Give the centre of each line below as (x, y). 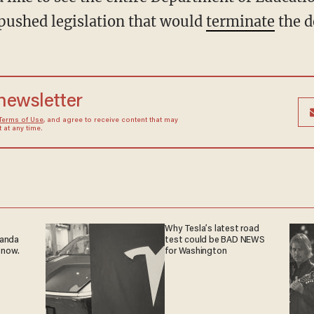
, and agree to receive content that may (110, 120)
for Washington (196, 251)
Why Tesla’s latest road (212, 229)
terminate (240, 21)
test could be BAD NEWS (215, 240)
